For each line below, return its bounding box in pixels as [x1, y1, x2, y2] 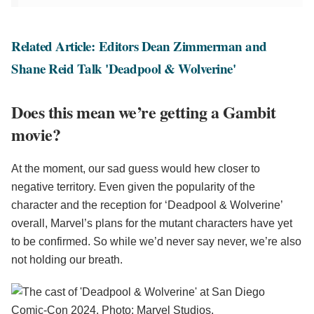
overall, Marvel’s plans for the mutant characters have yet [11, 217, 292, 230]
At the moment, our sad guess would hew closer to [11, 163, 260, 175]
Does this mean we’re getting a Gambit [11, 100, 276, 125]
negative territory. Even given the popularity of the [11, 181, 255, 193]
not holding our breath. [11, 254, 123, 266]
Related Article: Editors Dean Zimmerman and [11, 36, 267, 56]
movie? [11, 122, 60, 147]
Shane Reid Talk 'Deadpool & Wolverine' [11, 59, 235, 78]
